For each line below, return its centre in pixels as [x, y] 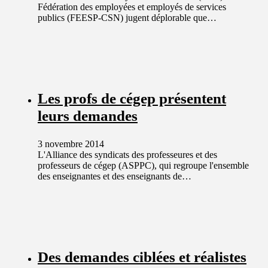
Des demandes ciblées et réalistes [142, 257]
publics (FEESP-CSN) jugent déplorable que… [127, 17]
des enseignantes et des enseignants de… [115, 176]
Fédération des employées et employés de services [132, 7]
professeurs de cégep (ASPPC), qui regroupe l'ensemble [143, 166]
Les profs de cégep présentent [132, 98]
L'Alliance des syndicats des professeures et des [127, 155]
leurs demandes [88, 115]
